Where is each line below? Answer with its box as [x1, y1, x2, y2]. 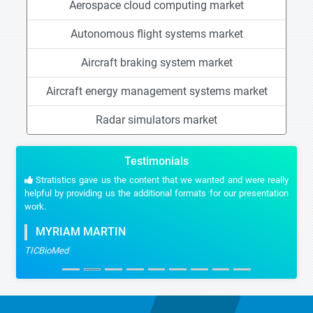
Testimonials [124, 154, 189, 168]
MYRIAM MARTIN [27, 226, 126, 238]
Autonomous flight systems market [70, 27, 243, 41]
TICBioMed [24, 245, 68, 256]
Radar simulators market [96, 113, 217, 126]
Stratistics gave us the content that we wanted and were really [33, 175, 289, 185]
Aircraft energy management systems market [45, 85, 268, 98]
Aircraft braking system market [80, 56, 233, 69]
